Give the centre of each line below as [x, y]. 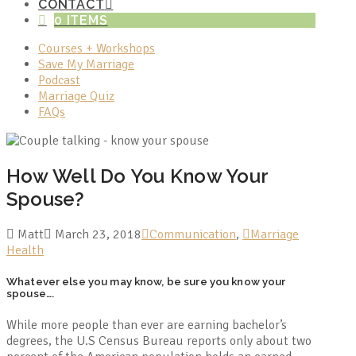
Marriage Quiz [76, 96]
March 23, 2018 [97, 234]
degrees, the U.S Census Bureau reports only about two [159, 341]
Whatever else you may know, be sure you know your [146, 281]
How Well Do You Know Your [137, 176]
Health [25, 250]
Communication [193, 234]
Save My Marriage [86, 64]
